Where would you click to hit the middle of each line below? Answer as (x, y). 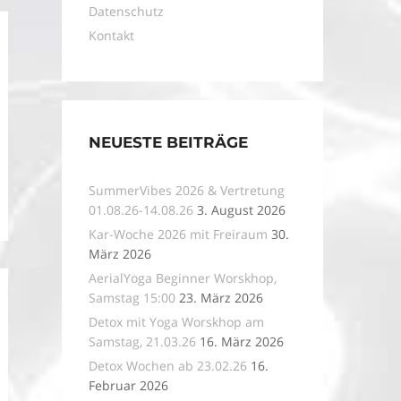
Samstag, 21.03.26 (142, 341)
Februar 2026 (128, 385)
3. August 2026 (241, 210)
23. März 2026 (221, 298)
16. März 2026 (241, 341)
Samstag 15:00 (132, 298)
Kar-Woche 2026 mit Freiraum (178, 234)
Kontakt (111, 35)
